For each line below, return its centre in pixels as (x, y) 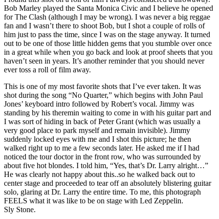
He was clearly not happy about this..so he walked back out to (99, 174)
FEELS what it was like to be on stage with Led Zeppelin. (94, 200)
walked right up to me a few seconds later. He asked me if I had (102, 148)
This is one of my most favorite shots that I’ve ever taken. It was (102, 86)
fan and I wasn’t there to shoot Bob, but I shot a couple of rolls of (104, 25)
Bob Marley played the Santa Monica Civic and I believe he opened (109, 8)
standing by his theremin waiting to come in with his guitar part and (108, 112)
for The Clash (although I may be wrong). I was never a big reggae (107, 17)
